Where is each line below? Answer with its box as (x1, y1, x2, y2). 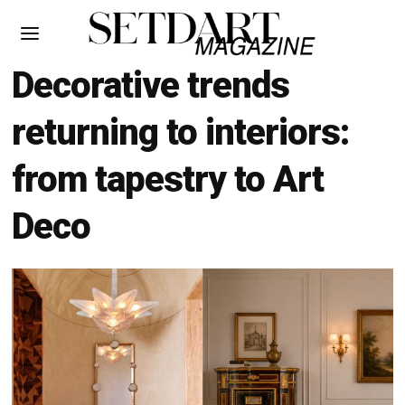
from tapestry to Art (12, 158, 325, 201)
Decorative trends (12, 64, 290, 107)
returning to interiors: (12, 111, 350, 154)
